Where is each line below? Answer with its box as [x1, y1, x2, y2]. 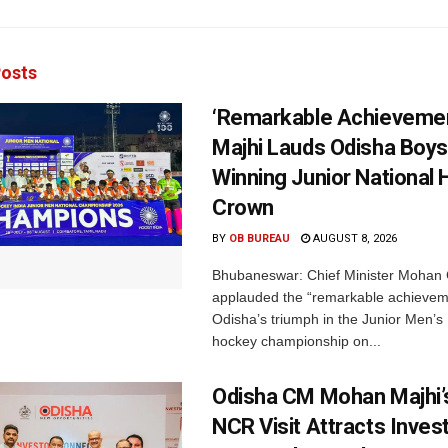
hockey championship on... [212, 332, 381, 349]
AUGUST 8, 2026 [310, 231, 397, 245]
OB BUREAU [229, 231, 290, 245]
